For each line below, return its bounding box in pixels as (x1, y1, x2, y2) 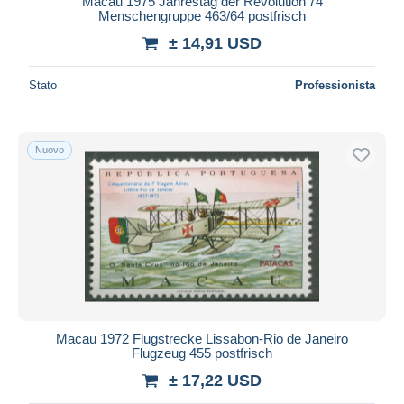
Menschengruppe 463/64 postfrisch (98, 7, 306, 23)
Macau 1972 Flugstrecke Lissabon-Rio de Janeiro (56, 330, 348, 346)
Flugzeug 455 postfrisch (132, 344, 272, 361)
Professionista (295, 78, 375, 92)
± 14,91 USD (169, 33, 262, 52)
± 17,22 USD (169, 371, 262, 390)
